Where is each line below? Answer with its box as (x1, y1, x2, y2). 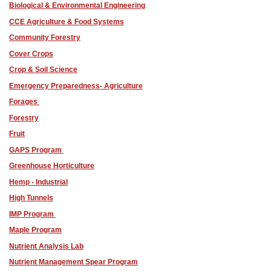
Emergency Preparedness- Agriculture (9, 81, 143, 90)
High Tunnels (9, 194, 53, 202)
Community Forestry (9, 33, 80, 42)
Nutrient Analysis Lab (9, 241, 83, 250)
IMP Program (9, 209, 56, 218)
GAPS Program (9, 145, 64, 154)
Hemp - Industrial (9, 177, 68, 186)
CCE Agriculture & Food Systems (9, 17, 124, 26)
